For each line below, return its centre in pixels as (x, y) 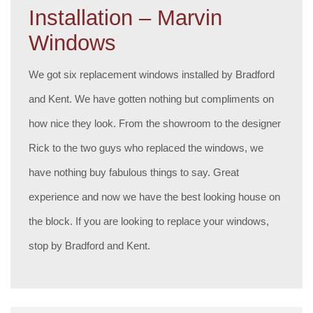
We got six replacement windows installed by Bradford (152, 74)
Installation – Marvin (126, 17)
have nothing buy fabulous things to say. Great (134, 172)
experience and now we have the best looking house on (155, 196)
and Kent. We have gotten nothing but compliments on (152, 99)
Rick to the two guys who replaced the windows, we (146, 147)
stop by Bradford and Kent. (90, 245)
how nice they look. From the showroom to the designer (155, 123)
